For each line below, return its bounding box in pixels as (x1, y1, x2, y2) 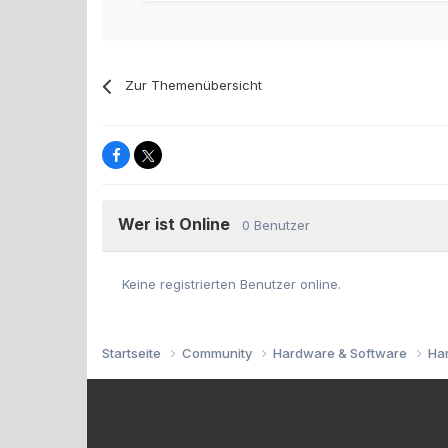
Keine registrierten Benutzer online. (122, 275, 341, 292)
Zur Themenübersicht (125, 77, 263, 93)
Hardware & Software (273, 344, 410, 361)
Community (182, 344, 255, 361)
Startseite (102, 344, 164, 361)
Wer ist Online (118, 214, 242, 234)
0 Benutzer (242, 217, 310, 233)
